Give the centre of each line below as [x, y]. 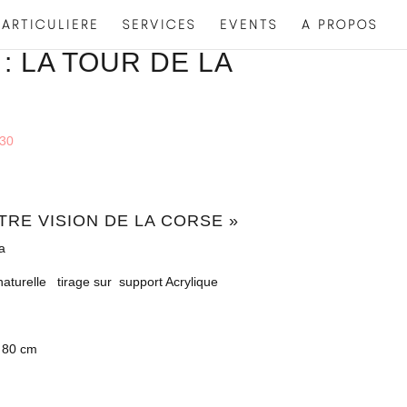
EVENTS [249, 25]
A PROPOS [340, 25]
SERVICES [159, 25]
